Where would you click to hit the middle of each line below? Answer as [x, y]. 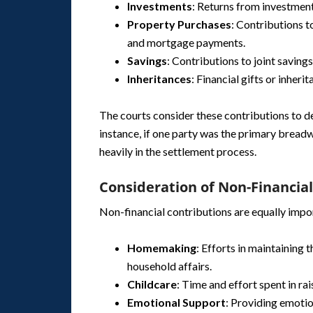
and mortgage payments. [186, 42]
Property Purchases [179, 24]
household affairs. [169, 266]
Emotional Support [176, 302]
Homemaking [162, 248]
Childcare [152, 284]
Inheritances [159, 79]
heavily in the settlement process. [178, 151]
